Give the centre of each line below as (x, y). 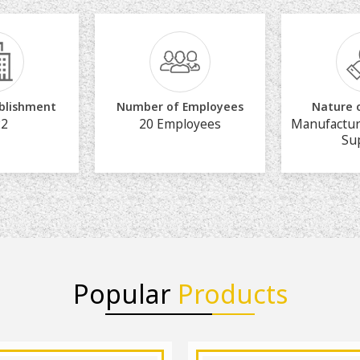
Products (232, 293)
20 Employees (180, 124)
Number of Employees (180, 106)
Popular (125, 293)
